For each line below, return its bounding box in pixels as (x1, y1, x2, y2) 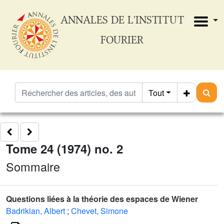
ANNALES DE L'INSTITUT (60, 13, 184, 26)
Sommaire (6, 158, 60, 175)
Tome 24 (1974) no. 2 (6, 140, 123, 157)
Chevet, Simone (71, 205, 128, 216)
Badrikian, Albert (6, 205, 65, 216)
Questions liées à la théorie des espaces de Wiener (6, 193, 198, 204)
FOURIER (100, 33, 143, 46)
